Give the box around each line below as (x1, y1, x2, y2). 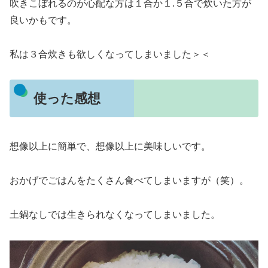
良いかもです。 (10, 14, 77, 25)
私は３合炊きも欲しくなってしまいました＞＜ (10, 48, 211, 59)
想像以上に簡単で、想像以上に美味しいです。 (10, 141, 211, 152)
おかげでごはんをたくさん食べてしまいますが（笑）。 (10, 175, 249, 185)
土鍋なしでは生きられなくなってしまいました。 (10, 209, 220, 220)
